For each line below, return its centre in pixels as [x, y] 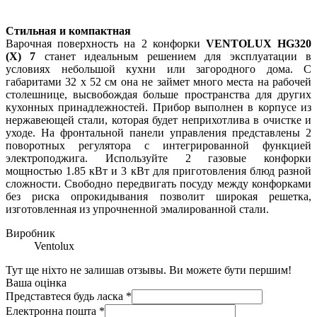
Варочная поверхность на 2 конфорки [106, 44]
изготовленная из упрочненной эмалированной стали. [137, 209]
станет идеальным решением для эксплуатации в [174, 57]
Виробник [30, 234]
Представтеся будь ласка [66, 296]
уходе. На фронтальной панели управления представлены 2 [158, 133]
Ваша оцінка [36, 283]
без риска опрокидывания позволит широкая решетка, [158, 197]
